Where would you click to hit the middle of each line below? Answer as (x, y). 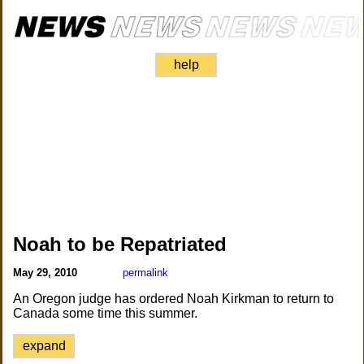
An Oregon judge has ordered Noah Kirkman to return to (174, 299)
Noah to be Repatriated (120, 244)
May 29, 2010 (47, 273)
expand (44, 346)
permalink (146, 273)
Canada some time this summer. (106, 313)
